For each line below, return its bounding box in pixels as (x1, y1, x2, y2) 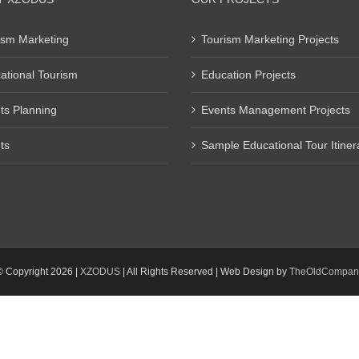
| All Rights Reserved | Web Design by (119, 266, 289, 277)
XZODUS (79, 266, 120, 277)
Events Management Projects (201, 103, 350, 116)
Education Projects (201, 68, 296, 81)
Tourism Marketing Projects (201, 33, 339, 46)
